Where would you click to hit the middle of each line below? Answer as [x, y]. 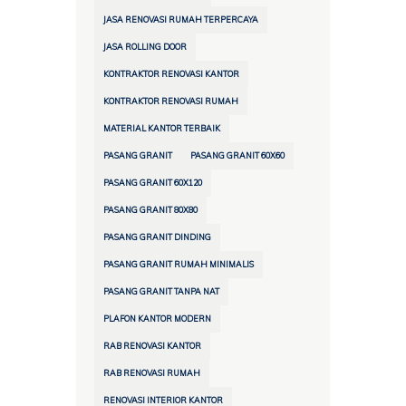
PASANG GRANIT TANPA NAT [161, 292]
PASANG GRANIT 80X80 [150, 210]
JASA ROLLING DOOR [145, 47]
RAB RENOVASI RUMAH [152, 373]
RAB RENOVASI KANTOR [152, 346]
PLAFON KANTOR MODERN [157, 319]
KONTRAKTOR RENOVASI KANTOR [171, 74]
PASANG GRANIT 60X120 [153, 183]
